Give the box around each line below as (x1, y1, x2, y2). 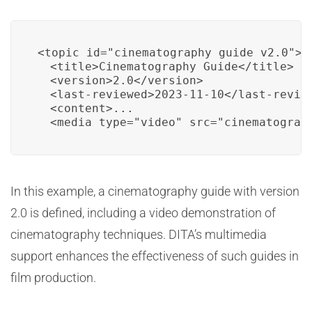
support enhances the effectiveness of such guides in (10, 249, 299, 263)
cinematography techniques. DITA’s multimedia (10, 227, 267, 242)
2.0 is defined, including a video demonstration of (10, 205, 276, 220)
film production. (10, 270, 96, 285)
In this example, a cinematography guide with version (10, 184, 299, 198)
